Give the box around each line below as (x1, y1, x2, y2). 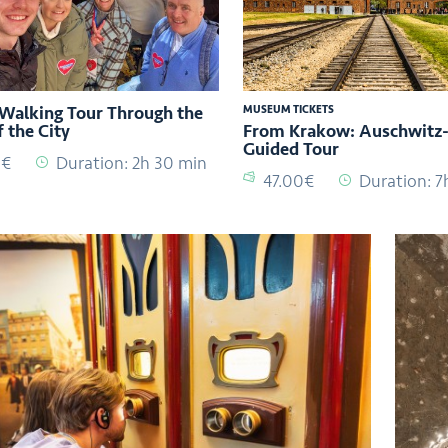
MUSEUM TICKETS (242, 102, 334, 116)
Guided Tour (242, 137, 339, 160)
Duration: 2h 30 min (56, 151, 207, 174)
